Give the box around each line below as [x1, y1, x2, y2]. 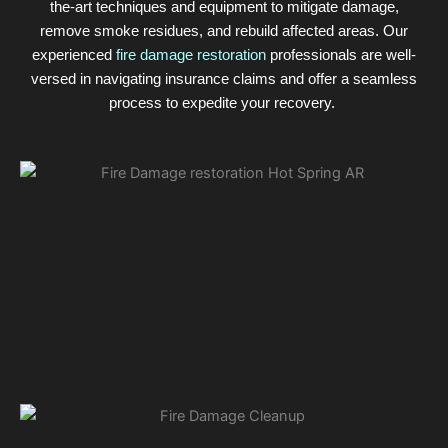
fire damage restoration [116, 47, 266, 64]
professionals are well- [266, 47, 416, 64]
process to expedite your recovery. [109, 95, 339, 112]
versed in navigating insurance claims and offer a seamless [31, 71, 417, 88]
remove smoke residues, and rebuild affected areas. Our [40, 23, 408, 40]
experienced [32, 47, 116, 64]
